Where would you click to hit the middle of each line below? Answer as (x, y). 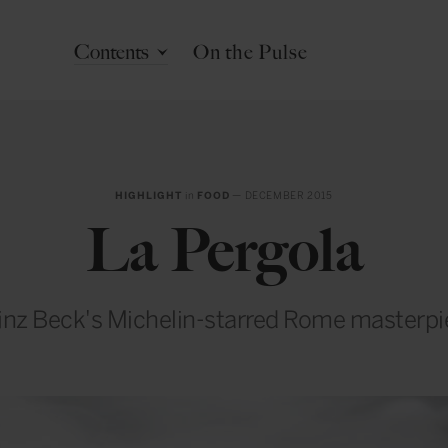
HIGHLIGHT (149, 196)
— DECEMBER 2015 (281, 196)
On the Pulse (250, 52)
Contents (111, 52)
